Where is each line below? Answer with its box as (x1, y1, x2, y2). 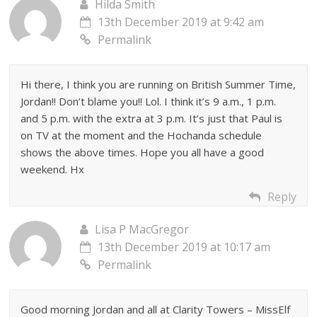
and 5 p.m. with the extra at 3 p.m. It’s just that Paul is (21, 110, 283, 125)
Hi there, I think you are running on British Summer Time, (21, 76, 296, 91)
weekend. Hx (21, 161, 85, 176)
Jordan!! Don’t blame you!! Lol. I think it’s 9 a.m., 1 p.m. (21, 93, 277, 108)
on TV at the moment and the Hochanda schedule (21, 127, 263, 142)
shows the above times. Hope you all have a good (21, 144, 265, 159)
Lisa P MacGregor (95, 221, 190, 237)
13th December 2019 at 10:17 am (98, 238, 271, 255)
